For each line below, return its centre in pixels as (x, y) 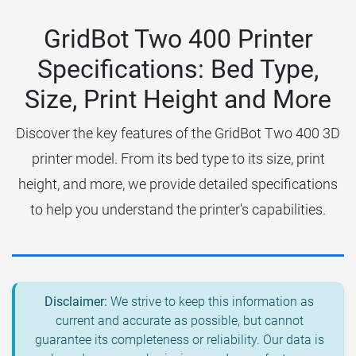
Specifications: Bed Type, (178, 70)
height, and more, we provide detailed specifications (178, 184)
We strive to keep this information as (211, 302)
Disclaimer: (76, 302)
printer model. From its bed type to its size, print (178, 159)
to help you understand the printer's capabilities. (178, 210)
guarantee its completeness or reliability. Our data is (179, 340)
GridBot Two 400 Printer (178, 39)
